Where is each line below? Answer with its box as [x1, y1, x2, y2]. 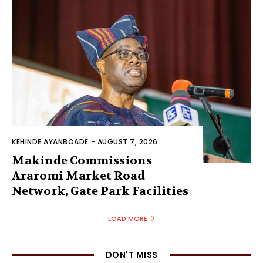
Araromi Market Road [12, 168, 145, 184]
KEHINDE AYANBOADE [12, 137, 89, 147]
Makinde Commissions [12, 153, 152, 168]
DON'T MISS [105, 249, 158, 261]
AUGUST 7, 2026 [97, 137, 158, 147]
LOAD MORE [107, 214, 147, 224]
